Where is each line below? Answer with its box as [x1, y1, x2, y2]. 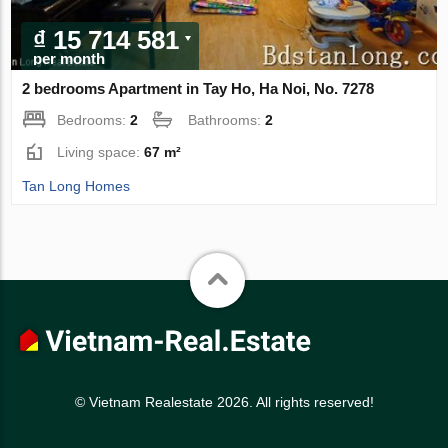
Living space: [57, 143, 145, 160]
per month [33, 49, 106, 67]
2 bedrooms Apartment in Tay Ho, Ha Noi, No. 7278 [22, 79, 375, 97]
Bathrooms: [188, 111, 266, 128]
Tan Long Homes [22, 177, 131, 194]
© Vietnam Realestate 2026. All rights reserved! [74, 393, 374, 410]
